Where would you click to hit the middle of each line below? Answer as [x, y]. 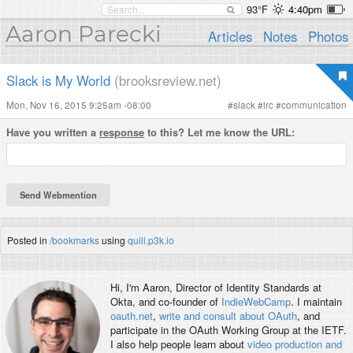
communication [314, 105]
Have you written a [53, 132]
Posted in [28, 240]
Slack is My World [58, 80]
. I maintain [316, 302]
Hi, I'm [126, 288]
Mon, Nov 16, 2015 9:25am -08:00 [79, 105]
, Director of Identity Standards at [245, 288]
